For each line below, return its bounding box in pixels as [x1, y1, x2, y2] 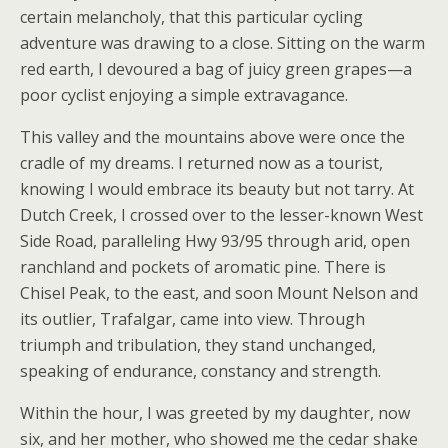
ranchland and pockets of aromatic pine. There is [20, 255, 386, 278]
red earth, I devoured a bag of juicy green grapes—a [20, 57, 412, 80]
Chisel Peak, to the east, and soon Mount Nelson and [20, 281, 418, 304]
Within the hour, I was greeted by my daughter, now [20, 401, 410, 424]
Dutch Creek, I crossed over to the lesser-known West [20, 203, 423, 226]
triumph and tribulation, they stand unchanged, [20, 333, 376, 356]
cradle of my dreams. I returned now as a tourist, [20, 151, 383, 174]
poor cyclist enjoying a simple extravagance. [20, 83, 348, 106]
